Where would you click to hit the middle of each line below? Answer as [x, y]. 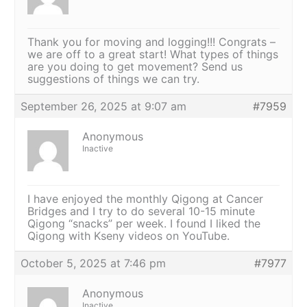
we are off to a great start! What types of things [153, 54]
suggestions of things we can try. [114, 78]
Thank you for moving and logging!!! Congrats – [152, 41]
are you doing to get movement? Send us [135, 66]
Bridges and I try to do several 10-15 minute [142, 211]
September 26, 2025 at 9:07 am [104, 106]
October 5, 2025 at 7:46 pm [94, 263]
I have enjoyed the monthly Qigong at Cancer [146, 198]
